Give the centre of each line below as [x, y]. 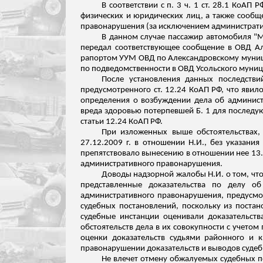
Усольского [217, 69]
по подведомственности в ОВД [138, 69]
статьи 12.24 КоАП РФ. [122, 122]
